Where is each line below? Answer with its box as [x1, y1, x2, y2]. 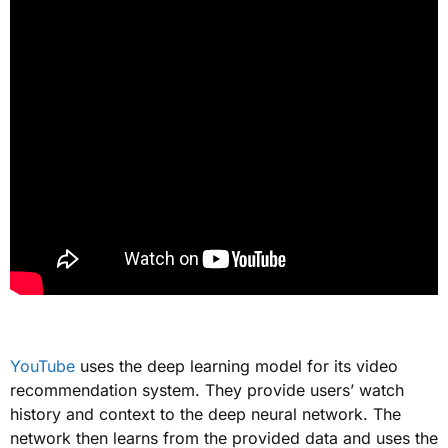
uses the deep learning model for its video [75, 355, 398, 376]
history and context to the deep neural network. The [10, 403, 401, 424]
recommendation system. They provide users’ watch [10, 379, 404, 400]
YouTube [10, 355, 75, 376]
